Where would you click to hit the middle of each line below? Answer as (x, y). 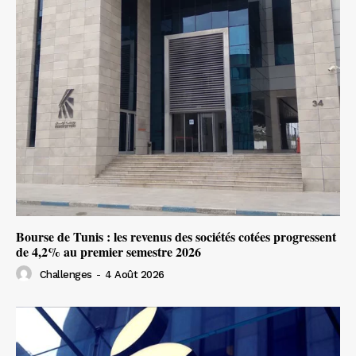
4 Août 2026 (135, 275)
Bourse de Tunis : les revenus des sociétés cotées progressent (176, 236)
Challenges (66, 275)
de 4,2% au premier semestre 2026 (108, 251)
